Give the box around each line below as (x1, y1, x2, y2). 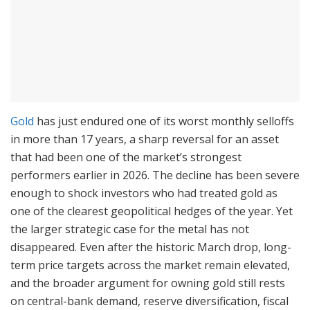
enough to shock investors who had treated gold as (10, 185, 277, 201)
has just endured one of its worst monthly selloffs (34, 113, 294, 129)
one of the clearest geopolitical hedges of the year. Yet (10, 203, 293, 219)
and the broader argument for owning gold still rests (10, 275, 285, 291)
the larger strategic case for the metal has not (10, 221, 249, 237)
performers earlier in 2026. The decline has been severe (10, 167, 300, 183)
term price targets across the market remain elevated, (10, 257, 290, 273)
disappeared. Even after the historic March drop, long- (10, 239, 291, 255)
